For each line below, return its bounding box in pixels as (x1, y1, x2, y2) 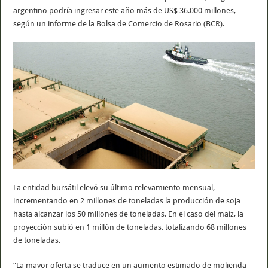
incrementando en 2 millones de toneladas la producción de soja (13, 196, 241, 205)
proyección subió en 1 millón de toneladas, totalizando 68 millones (13, 222, 247, 232)
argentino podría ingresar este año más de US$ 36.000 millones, (13, 5, 236, 15)
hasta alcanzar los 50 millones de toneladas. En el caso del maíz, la (13, 209, 244, 218)
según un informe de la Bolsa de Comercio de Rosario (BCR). (13, 19, 225, 28)
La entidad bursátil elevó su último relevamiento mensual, (13, 182, 215, 192)
